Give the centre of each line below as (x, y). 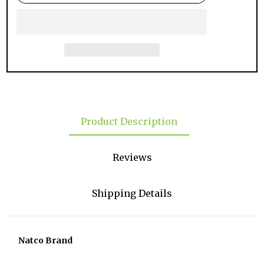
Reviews (132, 158)
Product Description (129, 122)
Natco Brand (46, 241)
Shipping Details (132, 194)
